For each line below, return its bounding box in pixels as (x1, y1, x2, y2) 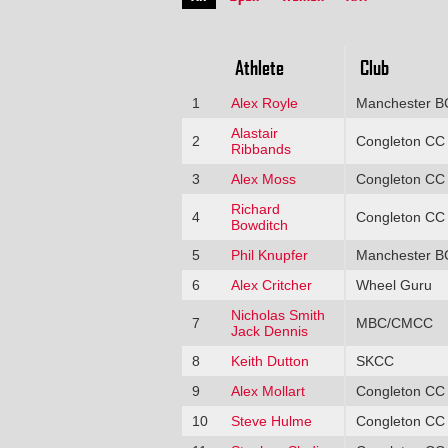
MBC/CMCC (355, 314, 433, 331)
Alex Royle (230, 94, 298, 111)
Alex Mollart (230, 382, 305, 399)
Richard (230, 200, 280, 217)
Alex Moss (230, 170, 296, 187)
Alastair (230, 124, 278, 141)
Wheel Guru (355, 276, 432, 293)
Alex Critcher (230, 276, 312, 293)
